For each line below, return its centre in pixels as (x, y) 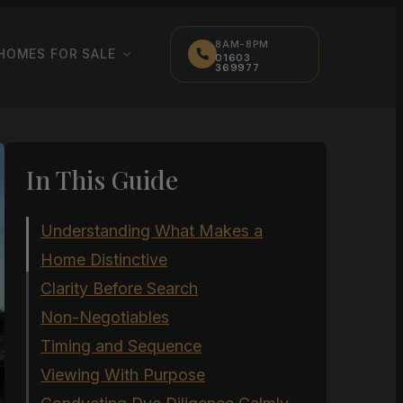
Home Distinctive (104, 259)
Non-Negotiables (105, 317)
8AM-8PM (242, 44)
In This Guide (103, 179)
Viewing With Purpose (123, 374)
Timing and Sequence (121, 345)
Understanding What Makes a (152, 230)
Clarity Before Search (120, 288)
